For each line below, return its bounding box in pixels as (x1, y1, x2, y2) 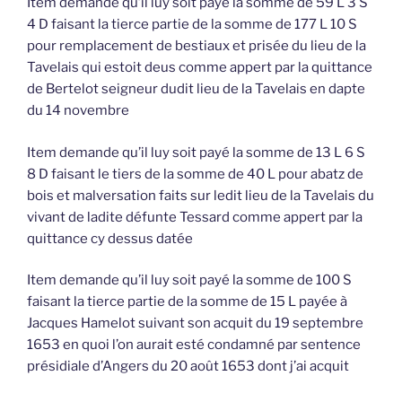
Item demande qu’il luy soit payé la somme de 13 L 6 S (27, 144, 365, 161)
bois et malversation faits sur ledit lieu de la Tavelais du (27, 187, 374, 204)
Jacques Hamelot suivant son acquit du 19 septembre (27, 315, 363, 332)
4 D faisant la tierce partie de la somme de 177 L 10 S (27, 16, 357, 33)
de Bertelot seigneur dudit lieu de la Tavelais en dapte (27, 81, 365, 98)
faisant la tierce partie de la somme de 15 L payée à (27, 293, 347, 310)
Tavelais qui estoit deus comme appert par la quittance (27, 59, 372, 76)
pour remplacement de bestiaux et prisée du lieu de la (27, 38, 366, 55)
